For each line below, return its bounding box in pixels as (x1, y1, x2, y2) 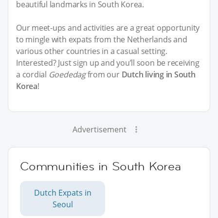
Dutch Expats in (34, 187, 91, 199)
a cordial (16, 69, 49, 80)
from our (85, 69, 122, 80)
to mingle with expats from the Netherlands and (16, 34, 187, 45)
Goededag (48, 69, 86, 80)
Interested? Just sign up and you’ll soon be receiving (16, 57, 200, 69)
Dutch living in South (121, 69, 196, 80)
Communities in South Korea (20, 159, 181, 174)
